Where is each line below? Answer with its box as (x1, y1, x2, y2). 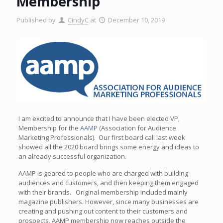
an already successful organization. (18, 152, 126, 161)
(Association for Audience (97, 123, 176, 133)
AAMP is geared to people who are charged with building (18, 169, 188, 178)
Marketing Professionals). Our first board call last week (18, 133, 185, 142)
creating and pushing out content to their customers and (18, 207, 188, 216)
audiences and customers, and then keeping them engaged (18, 178, 199, 188)
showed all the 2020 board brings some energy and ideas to (18, 142, 199, 152)
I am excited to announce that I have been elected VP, (18, 114, 180, 123)
